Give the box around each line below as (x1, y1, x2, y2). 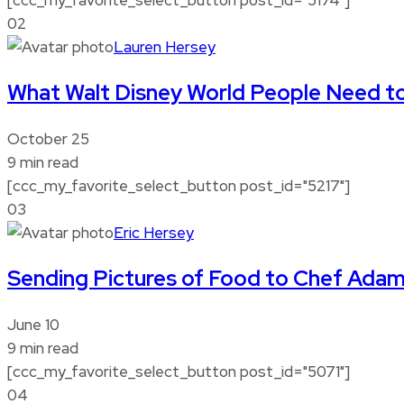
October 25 (7, 128, 89, 149)
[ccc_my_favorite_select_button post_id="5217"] (7, 175, 350, 196)
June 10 (7, 314, 60, 335)
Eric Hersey (114, 222, 194, 243)
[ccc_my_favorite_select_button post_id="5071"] (7, 361, 350, 381)
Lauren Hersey (114, 36, 216, 57)
